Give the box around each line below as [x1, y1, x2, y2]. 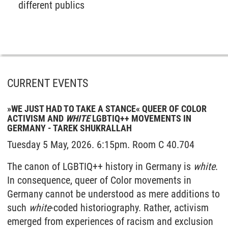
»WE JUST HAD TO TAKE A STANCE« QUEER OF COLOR [7, 103, 207, 114]
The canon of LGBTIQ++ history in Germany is [7, 160, 193, 173]
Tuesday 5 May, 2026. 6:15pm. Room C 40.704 [7, 138, 194, 151]
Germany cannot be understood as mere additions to [7, 188, 220, 200]
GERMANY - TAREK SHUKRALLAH [7, 123, 132, 133]
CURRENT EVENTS [7, 77, 88, 90]
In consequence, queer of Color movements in [7, 174, 191, 186]
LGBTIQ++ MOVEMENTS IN [90, 113, 191, 124]
